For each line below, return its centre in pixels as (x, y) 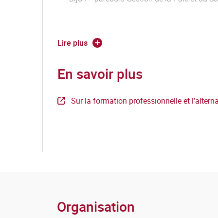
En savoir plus (100, 73)
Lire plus (73, 43)
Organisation (96, 206)
